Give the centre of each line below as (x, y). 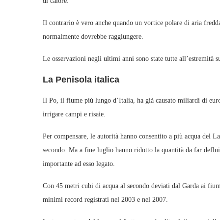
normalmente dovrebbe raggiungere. (93, 37)
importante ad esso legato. (79, 164)
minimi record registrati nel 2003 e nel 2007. (105, 200)
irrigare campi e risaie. (74, 114)
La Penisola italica (81, 80)
